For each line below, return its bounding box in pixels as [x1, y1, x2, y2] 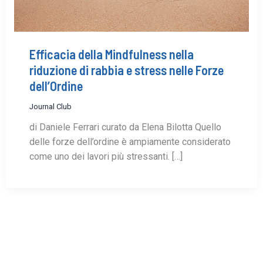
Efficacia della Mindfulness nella [29, 46, 194, 62]
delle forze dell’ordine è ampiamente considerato [29, 136, 231, 148]
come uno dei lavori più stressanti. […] [29, 151, 183, 163]
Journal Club [29, 102, 72, 112]
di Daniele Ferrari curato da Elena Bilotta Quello [29, 122, 221, 133]
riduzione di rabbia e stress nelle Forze [29, 62, 224, 78]
